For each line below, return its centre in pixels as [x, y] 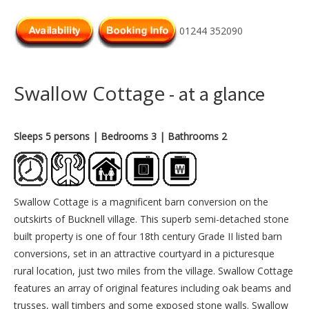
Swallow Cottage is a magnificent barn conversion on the [141, 202]
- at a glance [215, 94]
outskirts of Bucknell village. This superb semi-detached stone [151, 219]
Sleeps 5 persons [52, 137]
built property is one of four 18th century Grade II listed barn [148, 237]
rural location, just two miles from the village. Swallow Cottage [153, 271]
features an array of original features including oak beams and [152, 288]
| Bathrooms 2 [193, 137]
